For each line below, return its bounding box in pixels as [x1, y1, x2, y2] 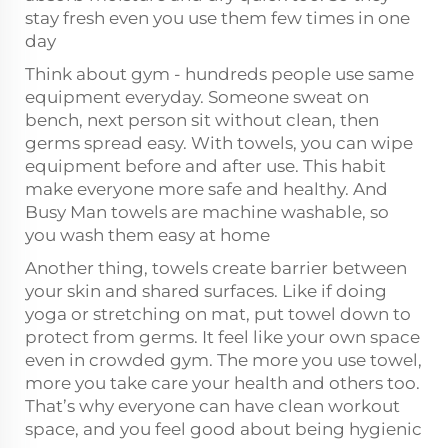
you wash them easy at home [25, 224, 270, 245]
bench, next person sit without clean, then [25, 109, 379, 130]
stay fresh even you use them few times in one [25, 7, 410, 28]
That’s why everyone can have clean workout [25, 395, 400, 416]
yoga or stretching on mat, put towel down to [25, 303, 411, 324]
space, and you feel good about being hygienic [25, 418, 422, 439]
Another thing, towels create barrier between [25, 257, 407, 278]
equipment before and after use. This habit [25, 155, 386, 176]
